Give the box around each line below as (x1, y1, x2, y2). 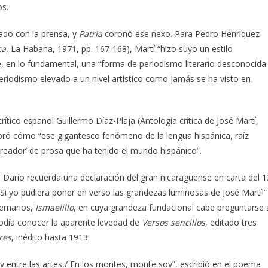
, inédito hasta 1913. (11, 231, 90, 243)
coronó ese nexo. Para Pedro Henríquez (102, 28, 260, 39)
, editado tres (205, 216, 257, 228)
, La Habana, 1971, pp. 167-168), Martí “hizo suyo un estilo (6, 42, 233, 54)
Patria (79, 28, 102, 39)
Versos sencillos (142, 216, 205, 228)
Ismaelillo (35, 201, 74, 213)
